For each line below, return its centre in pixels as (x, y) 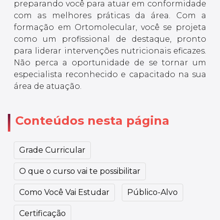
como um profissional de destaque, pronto (110, 39)
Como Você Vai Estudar (64, 192)
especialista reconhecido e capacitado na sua (110, 75)
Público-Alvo (152, 192)
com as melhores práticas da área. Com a (110, 16)
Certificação (42, 214)
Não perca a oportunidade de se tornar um (110, 63)
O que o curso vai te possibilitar (80, 171)
